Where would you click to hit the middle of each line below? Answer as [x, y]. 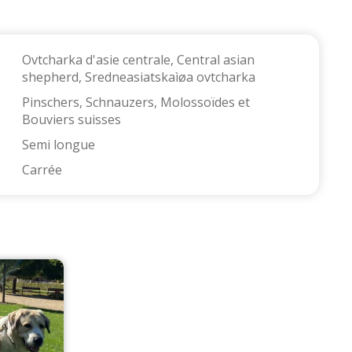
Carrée [42, 170]
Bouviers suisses [71, 120]
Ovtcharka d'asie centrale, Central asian [138, 60]
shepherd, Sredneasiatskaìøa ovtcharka [139, 77]
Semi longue [59, 145]
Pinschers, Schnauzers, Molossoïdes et [136, 103]
